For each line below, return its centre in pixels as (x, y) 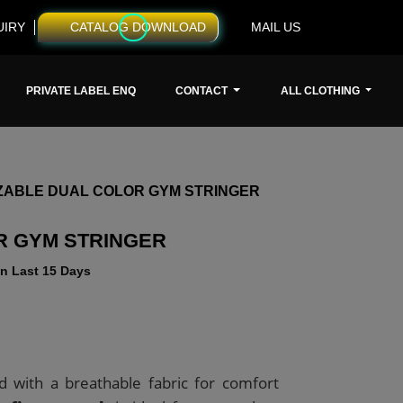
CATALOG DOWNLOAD (138, 27)
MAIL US (276, 27)
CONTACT (203, 91)
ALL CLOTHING (321, 91)
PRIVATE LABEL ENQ (81, 91)
